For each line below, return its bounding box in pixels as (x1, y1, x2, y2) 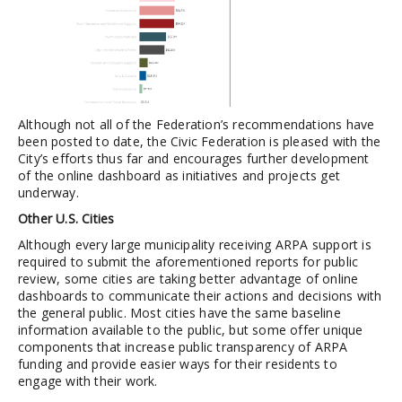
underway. (18, 183, 79, 201)
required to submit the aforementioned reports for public (18, 252, 359, 270)
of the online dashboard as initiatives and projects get (18, 166, 341, 184)
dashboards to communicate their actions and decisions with (18, 286, 382, 304)
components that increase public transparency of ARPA (18, 337, 348, 355)
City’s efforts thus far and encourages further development (18, 149, 370, 167)
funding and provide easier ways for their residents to (18, 354, 337, 372)
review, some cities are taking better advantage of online (18, 269, 359, 287)
